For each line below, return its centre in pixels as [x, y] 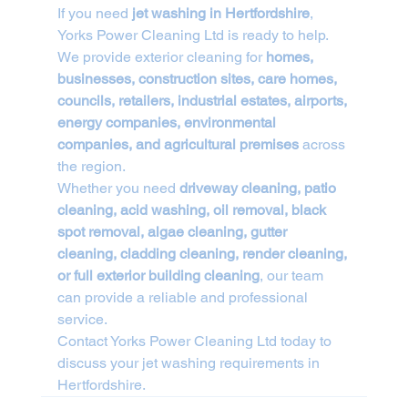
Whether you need [118, 189]
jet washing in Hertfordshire [220, 14]
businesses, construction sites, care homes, [199, 79]
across [323, 145]
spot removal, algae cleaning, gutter [173, 232]
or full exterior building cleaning [158, 276]
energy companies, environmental [168, 123]
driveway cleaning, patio [259, 189]
